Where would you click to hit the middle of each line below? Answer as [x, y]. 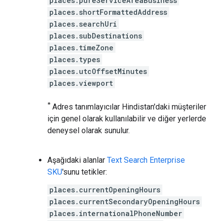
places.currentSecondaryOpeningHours [125, 202]
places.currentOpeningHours [105, 190]
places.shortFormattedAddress [108, 12]
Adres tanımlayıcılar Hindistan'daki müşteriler [128, 107]
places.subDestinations [96, 36]
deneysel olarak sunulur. [89, 131]
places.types [75, 59]
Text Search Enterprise [146, 160]
